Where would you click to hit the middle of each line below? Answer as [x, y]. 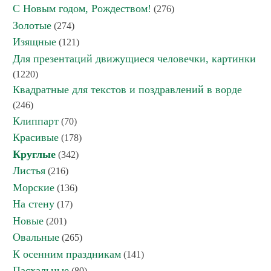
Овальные [36, 237]
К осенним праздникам [67, 254]
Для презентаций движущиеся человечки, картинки [134, 59]
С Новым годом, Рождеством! [82, 8]
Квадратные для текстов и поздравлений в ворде [127, 90]
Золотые [32, 25]
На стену [34, 204]
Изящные [34, 42]
